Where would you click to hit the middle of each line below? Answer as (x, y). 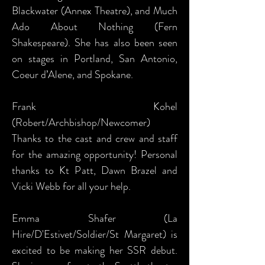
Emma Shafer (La (95, 218)
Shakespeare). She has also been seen (95, 43)
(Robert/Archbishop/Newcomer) (81, 122)
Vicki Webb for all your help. (71, 186)
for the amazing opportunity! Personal (95, 154)
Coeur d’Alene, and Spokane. (72, 75)
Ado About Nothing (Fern (95, 27)
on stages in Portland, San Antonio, (95, 59)
